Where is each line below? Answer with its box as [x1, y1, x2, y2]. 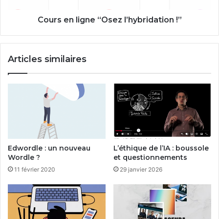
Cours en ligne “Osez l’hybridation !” [37, 15, 182, 24]
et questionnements [113, 153, 187, 162]
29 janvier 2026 [120, 165, 162, 173]
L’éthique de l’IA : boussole [113, 143, 209, 153]
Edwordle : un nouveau [8, 143, 90, 153]
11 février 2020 [14, 165, 55, 173]
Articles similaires [8, 54, 87, 65]
